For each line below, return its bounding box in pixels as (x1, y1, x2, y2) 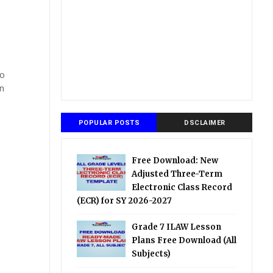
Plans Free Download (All (132, 235, 237, 246)
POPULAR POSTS (78, 119, 140, 127)
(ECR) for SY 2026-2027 (77, 196, 172, 206)
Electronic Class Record (132, 182, 233, 193)
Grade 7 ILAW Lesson (132, 222, 222, 232)
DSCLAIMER (184, 119, 225, 127)
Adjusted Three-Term (132, 169, 223, 179)
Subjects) (132, 249, 171, 259)
